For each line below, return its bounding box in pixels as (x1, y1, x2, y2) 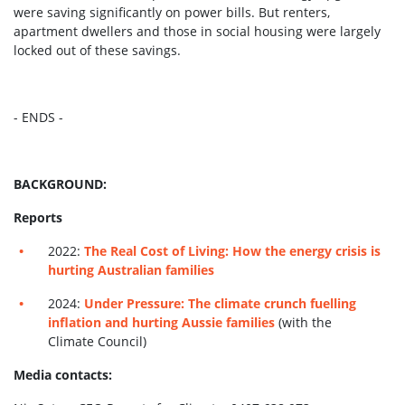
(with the (278, 314, 333, 331)
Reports (14, 209, 62, 226)
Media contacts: (14, 366, 112, 383)
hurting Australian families (48, 261, 215, 278)
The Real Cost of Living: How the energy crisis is (84, 242, 381, 259)
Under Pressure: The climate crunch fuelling (84, 295, 357, 312)
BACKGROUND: (14, 175, 107, 193)
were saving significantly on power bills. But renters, (14, 4, 330, 21)
